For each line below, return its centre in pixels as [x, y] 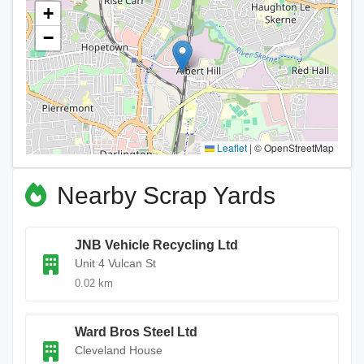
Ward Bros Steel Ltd [136, 332]
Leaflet [231, 147]
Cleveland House [119, 350]
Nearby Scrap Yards [163, 195]
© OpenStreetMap [293, 147]
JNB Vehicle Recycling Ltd [156, 245]
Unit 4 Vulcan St [115, 263]
